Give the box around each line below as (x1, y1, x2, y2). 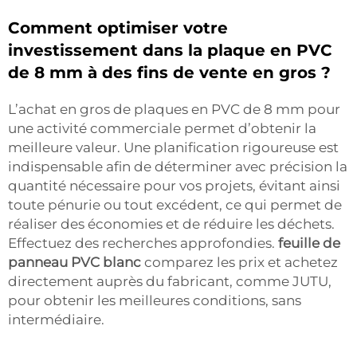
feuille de (278, 234, 340, 251)
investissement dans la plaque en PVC (8, 40, 332, 60)
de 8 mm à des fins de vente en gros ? (8, 62, 331, 82)
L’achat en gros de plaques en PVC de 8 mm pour (8, 100, 340, 117)
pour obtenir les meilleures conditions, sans (8, 292, 301, 308)
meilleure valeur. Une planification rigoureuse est (8, 139, 339, 155)
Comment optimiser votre (8, 18, 228, 37)
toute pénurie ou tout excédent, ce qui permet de (8, 196, 342, 213)
